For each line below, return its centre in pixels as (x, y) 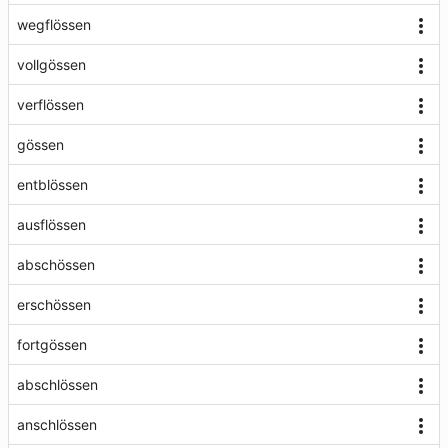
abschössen (56, 264)
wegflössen (54, 24)
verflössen (50, 104)
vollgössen (51, 64)
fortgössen (52, 344)
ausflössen (51, 224)
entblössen (52, 184)
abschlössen (57, 384)
